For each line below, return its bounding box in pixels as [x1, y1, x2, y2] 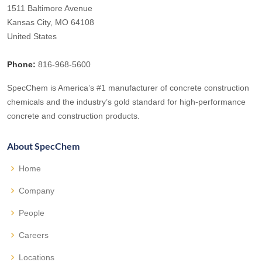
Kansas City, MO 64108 [7, 17, 94, 27]
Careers [19, 230, 49, 240]
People [19, 208, 44, 218]
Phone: [7, 59, 36, 69]
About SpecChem [7, 140, 80, 151]
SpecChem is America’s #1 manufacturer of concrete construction [7, 82, 249, 92]
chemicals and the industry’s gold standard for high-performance [7, 96, 246, 106]
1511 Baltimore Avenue [7, 3, 92, 13]
